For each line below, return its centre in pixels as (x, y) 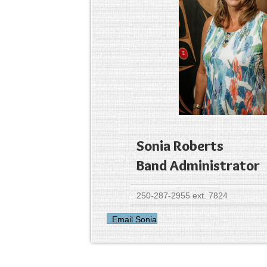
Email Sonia (134, 220)
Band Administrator (198, 166)
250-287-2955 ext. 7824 (182, 196)
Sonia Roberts (180, 146)
